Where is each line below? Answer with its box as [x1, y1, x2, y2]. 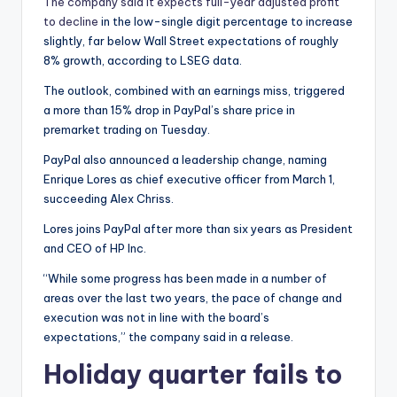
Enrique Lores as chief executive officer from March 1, [43, 172, 335, 186]
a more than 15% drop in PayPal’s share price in [43, 103, 295, 117]
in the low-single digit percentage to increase [98, 14, 353, 28]
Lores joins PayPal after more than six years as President [43, 222, 353, 236]
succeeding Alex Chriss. [43, 191, 174, 206]
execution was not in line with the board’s [43, 310, 269, 324]
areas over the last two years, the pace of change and [43, 291, 342, 305]
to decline [43, 14, 98, 28]
